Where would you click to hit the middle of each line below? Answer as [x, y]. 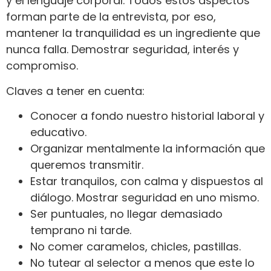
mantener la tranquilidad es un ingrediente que [133, 33]
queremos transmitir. [87, 165]
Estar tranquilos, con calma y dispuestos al [147, 181]
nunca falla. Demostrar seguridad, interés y [122, 50]
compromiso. [42, 66]
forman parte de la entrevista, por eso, [111, 17]
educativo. [58, 132]
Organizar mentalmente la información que [148, 149]
